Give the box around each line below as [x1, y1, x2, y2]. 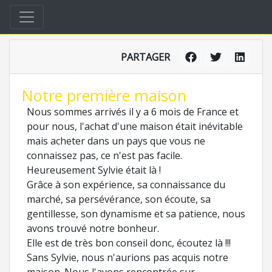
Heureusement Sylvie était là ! [27, 163, 161, 177]
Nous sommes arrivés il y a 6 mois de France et [27, 105, 239, 118]
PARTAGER [121, 50, 171, 64]
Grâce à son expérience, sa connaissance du [27, 178, 225, 191]
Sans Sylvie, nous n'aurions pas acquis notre [27, 251, 228, 264]
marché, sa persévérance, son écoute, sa [27, 192, 211, 206]
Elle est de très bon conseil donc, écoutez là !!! [27, 236, 231, 250]
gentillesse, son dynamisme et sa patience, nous [27, 207, 245, 220]
